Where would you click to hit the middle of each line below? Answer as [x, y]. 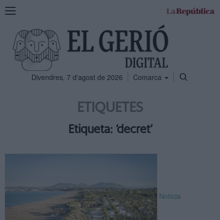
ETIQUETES [110, 108]
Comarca [148, 77]
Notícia [170, 196]
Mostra [15, 9]
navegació [20, 29]
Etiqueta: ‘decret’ [110, 130]
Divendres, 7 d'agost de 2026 [77, 77]
